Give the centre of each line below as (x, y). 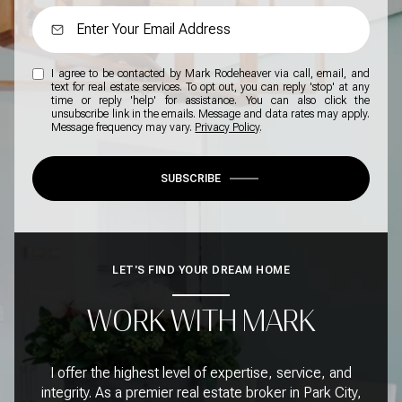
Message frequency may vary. (123, 128)
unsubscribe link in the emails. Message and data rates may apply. (210, 114)
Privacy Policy (227, 128)
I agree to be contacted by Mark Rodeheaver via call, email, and (210, 74)
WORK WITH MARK (201, 322)
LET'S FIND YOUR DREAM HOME (201, 271)
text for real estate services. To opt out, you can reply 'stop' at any (210, 87)
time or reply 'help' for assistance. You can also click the (210, 101)
